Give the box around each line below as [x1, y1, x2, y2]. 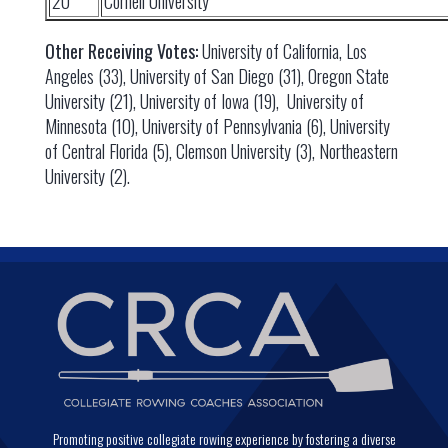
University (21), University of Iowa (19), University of [44, 88, 364, 114]
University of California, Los [197, 38, 367, 64]
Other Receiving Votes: [44, 38, 198, 64]
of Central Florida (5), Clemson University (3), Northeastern [44, 138, 398, 164]
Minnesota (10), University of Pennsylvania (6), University [44, 113, 390, 139]
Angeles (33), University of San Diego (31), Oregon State [44, 63, 389, 89]
